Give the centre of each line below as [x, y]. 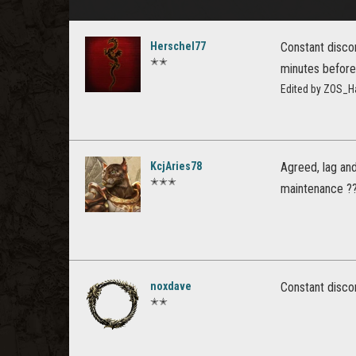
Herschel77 [178, 46]
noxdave [171, 286]
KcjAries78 [176, 166]
